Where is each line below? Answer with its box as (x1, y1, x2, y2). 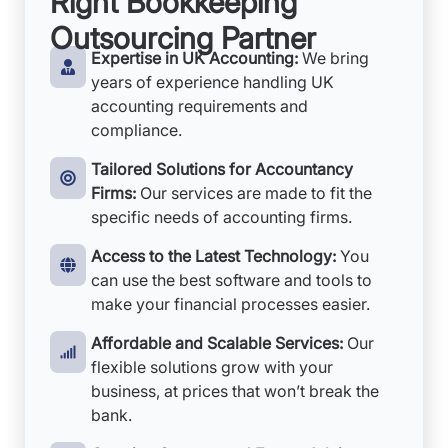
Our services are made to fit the (140, 183, 372, 203)
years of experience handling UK (91, 72, 334, 92)
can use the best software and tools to (91, 270, 372, 290)
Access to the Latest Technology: (91, 246, 336, 266)
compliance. (91, 120, 182, 140)
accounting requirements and (91, 96, 308, 116)
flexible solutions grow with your (91, 357, 333, 377)
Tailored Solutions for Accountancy (91, 159, 353, 179)
